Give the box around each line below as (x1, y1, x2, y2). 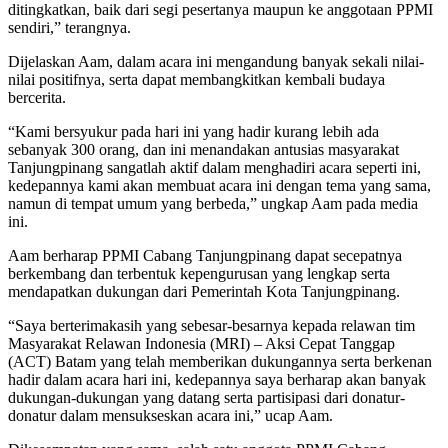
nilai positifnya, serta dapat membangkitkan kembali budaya (8, 71, 385, 89)
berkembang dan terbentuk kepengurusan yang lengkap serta (8, 265, 390, 283)
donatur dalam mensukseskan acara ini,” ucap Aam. (8, 407, 333, 425)
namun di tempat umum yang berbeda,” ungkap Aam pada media (8, 195, 418, 213)
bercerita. (8, 89, 66, 107)
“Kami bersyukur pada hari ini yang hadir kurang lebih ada (8, 123, 379, 141)
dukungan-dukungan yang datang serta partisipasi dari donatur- (8, 389, 405, 407)
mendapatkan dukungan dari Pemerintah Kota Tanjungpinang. (8, 283, 400, 301)
